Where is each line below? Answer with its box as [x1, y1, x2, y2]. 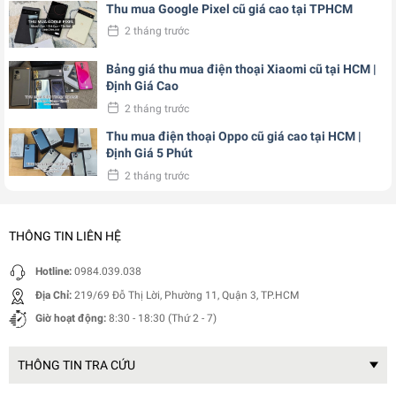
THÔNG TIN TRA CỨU [18, 357, 135, 372]
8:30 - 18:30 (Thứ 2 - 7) [106, 311, 217, 324]
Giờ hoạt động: [35, 311, 106, 324]
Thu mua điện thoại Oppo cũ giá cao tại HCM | [106, 129, 362, 144]
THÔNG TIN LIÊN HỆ [9, 229, 121, 244]
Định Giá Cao [106, 79, 179, 94]
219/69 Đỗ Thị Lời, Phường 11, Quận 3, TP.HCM [72, 288, 299, 301]
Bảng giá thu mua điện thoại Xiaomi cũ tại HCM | [106, 62, 377, 77]
